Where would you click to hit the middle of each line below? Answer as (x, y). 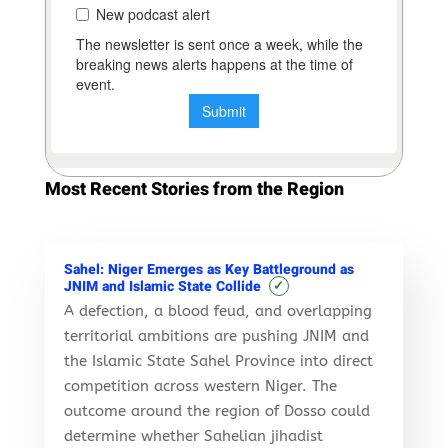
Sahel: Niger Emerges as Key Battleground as (208, 269)
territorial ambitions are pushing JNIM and (216, 335)
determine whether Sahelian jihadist (193, 435)
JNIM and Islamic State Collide (162, 287)
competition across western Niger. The (200, 385)
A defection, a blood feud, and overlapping (217, 310)
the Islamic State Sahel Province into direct (218, 360)
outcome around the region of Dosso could (216, 410)
